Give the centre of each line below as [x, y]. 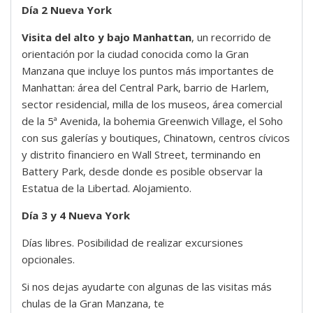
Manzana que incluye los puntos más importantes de [148, 71]
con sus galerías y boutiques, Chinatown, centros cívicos [156, 138]
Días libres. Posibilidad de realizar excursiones [132, 243]
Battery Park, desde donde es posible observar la [142, 172]
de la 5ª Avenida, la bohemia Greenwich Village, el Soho [152, 121]
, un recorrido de [231, 37]
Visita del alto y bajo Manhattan [107, 37]
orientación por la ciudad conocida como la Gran [135, 54]
